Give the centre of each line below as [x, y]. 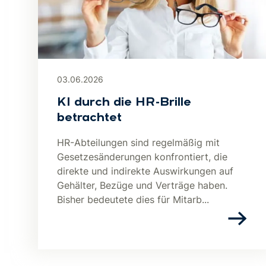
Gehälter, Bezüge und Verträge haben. [142, 185]
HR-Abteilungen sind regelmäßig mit [138, 142]
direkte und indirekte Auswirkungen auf [145, 171]
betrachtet [89, 118]
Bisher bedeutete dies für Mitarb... [133, 199]
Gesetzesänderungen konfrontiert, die [142, 157]
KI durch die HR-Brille [124, 103]
